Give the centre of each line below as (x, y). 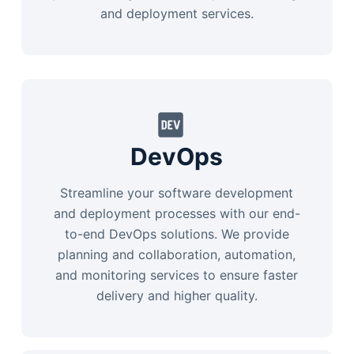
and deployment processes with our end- (177, 213)
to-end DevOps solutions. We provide (177, 234)
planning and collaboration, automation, (177, 254)
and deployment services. (177, 13)
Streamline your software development (177, 193)
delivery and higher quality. (177, 296)
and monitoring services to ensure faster (177, 275)
